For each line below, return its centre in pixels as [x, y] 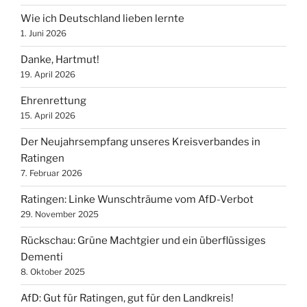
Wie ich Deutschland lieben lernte [102, 19]
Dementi [42, 257]
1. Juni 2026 [44, 34]
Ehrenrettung [53, 101]
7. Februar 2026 [51, 173]
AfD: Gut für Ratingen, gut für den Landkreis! [127, 298]
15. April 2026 [48, 116]
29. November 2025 [60, 214]
